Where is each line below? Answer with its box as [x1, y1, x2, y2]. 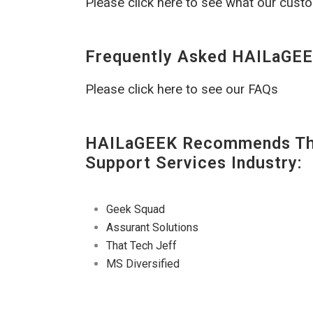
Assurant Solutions [106, 221, 198, 235]
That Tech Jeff [106, 239, 177, 253]
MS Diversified [106, 257, 180, 271]
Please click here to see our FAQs [85, 82, 278, 98]
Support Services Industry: [85, 153, 303, 173]
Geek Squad [106, 203, 165, 217]
